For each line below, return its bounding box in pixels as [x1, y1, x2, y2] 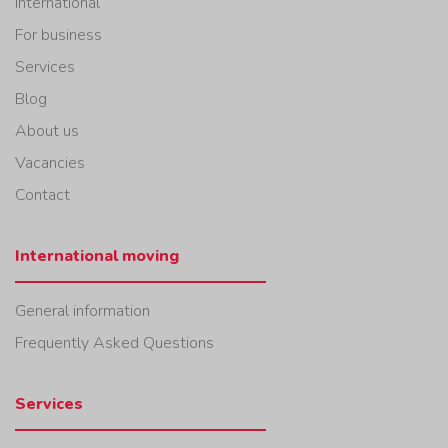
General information [15, 299, 150, 322]
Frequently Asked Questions [15, 331, 214, 354]
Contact [15, 183, 70, 206]
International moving [15, 244, 179, 267]
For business [15, 23, 102, 46]
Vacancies [15, 151, 85, 174]
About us [15, 119, 79, 142]
